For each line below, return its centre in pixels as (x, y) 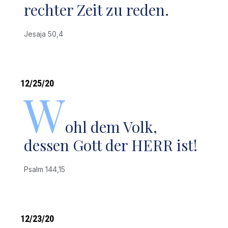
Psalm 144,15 (47, 169)
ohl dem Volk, (111, 127)
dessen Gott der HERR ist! (111, 145)
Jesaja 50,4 (46, 34)
